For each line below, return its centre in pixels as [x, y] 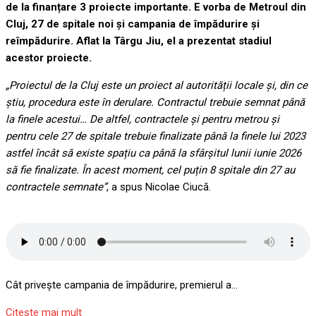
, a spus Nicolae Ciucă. [159, 204]
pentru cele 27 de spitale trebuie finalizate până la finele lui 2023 [156, 153]
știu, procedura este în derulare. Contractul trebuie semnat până [155, 120]
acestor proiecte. [49, 75]
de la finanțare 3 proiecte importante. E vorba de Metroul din [156, 24]
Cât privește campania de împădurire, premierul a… [122, 302]
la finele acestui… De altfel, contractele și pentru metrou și [142, 136]
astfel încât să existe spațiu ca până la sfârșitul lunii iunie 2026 [153, 170]
